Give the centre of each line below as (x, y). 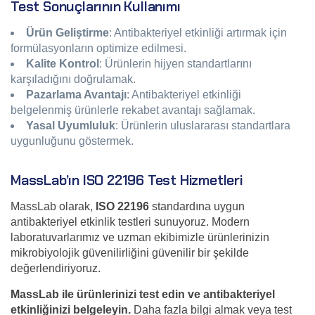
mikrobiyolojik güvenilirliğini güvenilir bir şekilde (130, 253)
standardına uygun (197, 206)
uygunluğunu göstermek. (72, 141)
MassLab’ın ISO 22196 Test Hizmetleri (127, 180)
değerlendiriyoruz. (56, 268)
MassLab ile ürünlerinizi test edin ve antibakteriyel (143, 294)
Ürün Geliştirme (67, 33)
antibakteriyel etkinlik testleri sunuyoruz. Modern (130, 222)
